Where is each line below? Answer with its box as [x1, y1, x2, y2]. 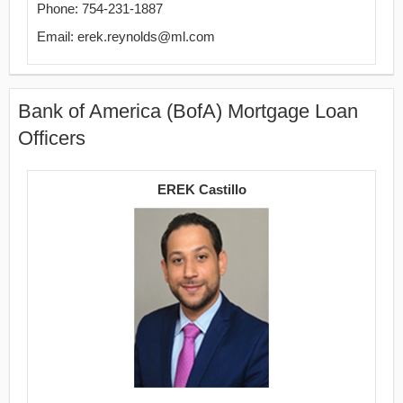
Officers [18, 127, 85, 149]
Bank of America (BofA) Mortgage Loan [18, 100, 358, 122]
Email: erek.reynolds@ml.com [37, 29, 215, 44]
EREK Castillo [157, 182, 246, 197]
